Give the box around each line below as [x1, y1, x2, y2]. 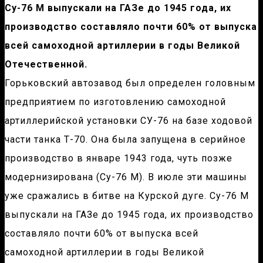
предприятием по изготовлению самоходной [5, 96, 226, 108]
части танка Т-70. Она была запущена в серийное [5, 134, 246, 146]
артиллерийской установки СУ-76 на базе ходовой [5, 115, 252, 127]
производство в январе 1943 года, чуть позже [5, 153, 232, 164]
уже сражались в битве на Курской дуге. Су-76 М [5, 190, 249, 202]
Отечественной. [5, 59, 87, 70]
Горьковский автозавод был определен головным [5, 77, 255, 89]
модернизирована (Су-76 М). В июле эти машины [5, 171, 247, 183]
